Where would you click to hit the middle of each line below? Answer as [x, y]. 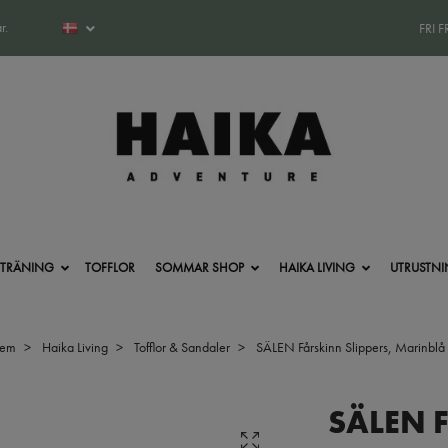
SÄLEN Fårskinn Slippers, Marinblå [349, 346]
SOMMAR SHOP [199, 267]
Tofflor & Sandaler [182, 346]
